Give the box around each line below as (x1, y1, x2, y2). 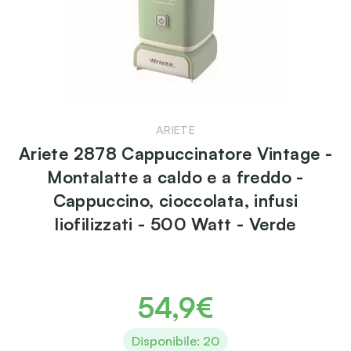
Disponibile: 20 (132, 333, 219, 349)
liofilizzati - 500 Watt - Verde (55, 213, 296, 235)
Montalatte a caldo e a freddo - (47, 166, 304, 188)
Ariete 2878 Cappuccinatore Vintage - (18, 143, 333, 165)
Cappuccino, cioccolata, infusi (52, 190, 299, 212)
